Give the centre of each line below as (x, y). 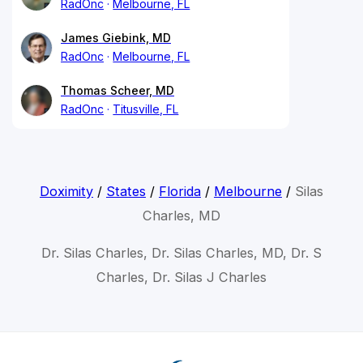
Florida (179, 191)
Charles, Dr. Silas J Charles (181, 277)
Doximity (66, 191)
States (126, 191)
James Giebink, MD (116, 37)
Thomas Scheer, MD (117, 90)
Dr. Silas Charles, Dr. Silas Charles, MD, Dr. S (181, 252)
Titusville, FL (146, 109)
